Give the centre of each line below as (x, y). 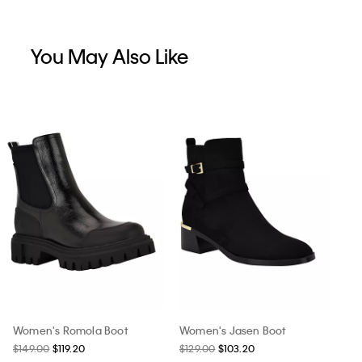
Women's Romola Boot (70, 330)
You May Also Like (109, 57)
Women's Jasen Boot (233, 330)
